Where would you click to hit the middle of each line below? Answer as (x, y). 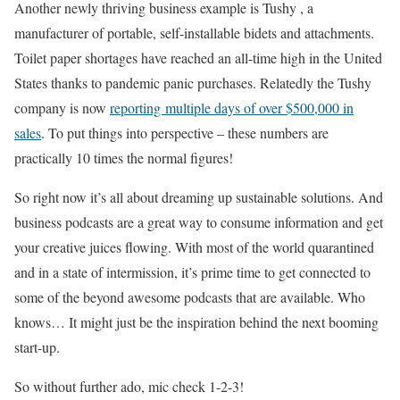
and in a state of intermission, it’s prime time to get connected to (192, 271)
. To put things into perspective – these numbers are (185, 132)
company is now (62, 107)
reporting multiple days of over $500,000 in (232, 107)
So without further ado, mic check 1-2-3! (129, 386)
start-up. (37, 346)
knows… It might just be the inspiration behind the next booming (196, 321)
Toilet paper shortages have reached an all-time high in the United (198, 57)
